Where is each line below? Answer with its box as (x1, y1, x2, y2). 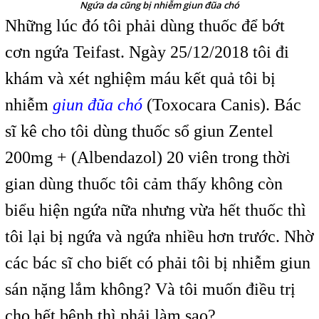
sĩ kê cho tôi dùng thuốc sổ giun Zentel (4, 122, 273, 141)
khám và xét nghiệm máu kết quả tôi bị (4, 69, 276, 88)
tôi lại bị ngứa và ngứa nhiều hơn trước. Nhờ (4, 227, 314, 246)
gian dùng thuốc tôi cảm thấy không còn (4, 174, 283, 194)
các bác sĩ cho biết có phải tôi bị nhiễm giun (4, 253, 310, 273)
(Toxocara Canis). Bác (142, 95, 301, 115)
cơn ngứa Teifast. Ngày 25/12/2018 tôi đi (4, 43, 289, 62)
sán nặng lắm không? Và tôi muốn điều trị (4, 280, 296, 299)
